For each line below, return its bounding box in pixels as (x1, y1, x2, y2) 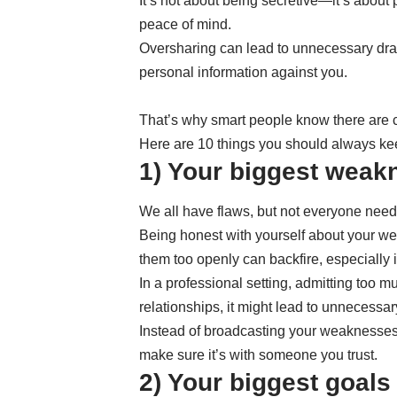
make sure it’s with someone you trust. (139, 347, 378, 363)
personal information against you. (139, 64, 347, 80)
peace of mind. (139, 16, 231, 32)
